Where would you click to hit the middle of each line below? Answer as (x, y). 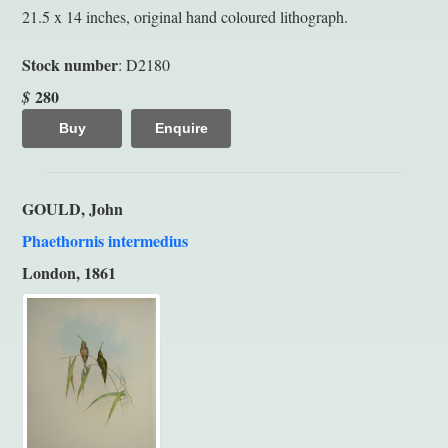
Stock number (70, 64)
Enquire (181, 127)
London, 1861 (69, 272)
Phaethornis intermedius (105, 240)
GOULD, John (72, 208)
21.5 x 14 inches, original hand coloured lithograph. (185, 16)
